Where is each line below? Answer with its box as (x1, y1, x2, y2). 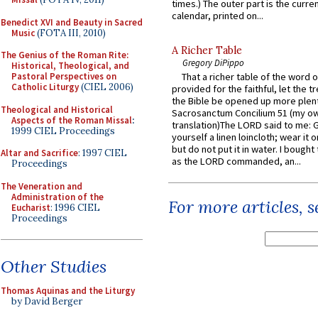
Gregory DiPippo (182, 57, 244, 69)
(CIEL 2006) (79, 81, 133, 93)
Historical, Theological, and (11, 60, 129, 72)
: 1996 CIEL (50, 201, 100, 214)
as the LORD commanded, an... (172, 155, 301, 168)
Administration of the (11, 190, 104, 203)
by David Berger (11, 295, 82, 307)
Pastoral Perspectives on (11, 70, 116, 82)
